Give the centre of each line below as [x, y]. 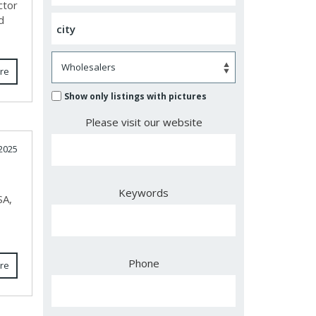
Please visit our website [144, 122]
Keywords [144, 193]
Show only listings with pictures [135, 96]
